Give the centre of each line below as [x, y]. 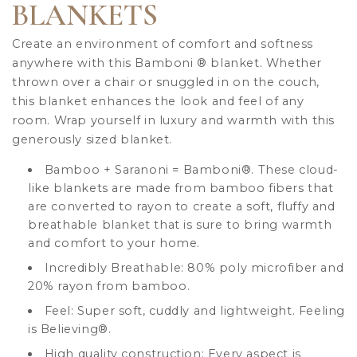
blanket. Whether [265, 63]
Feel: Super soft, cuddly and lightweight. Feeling [194, 311]
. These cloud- [295, 170]
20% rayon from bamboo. [109, 286]
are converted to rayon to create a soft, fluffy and [182, 207]
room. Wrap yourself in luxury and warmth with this [174, 121]
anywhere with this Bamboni [103, 63]
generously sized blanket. [92, 140]
